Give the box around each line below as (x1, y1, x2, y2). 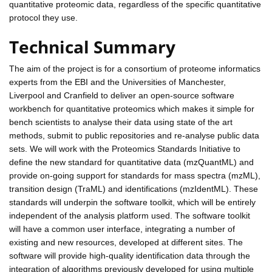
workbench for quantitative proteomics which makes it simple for (9, 103, 254, 114)
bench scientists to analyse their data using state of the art (9, 117, 233, 127)
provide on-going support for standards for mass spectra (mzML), (9, 170, 260, 180)
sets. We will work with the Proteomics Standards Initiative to (9, 143, 240, 154)
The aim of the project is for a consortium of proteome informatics (9, 63, 260, 73)
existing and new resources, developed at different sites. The (9, 237, 243, 247)
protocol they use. (9, 12, 78, 22)
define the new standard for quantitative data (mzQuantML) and (9, 157, 254, 167)
